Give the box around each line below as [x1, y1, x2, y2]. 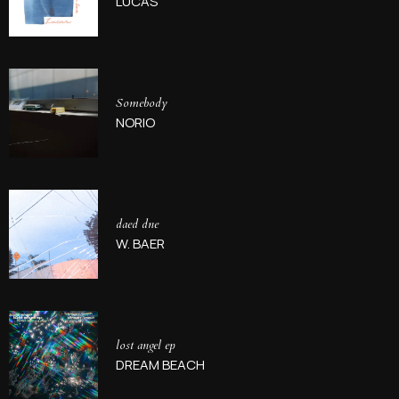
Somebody [116, 94, 167, 111]
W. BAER [116, 234, 165, 253]
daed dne [116, 216, 159, 232]
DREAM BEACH [116, 355, 205, 374]
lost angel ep [116, 337, 175, 354]
